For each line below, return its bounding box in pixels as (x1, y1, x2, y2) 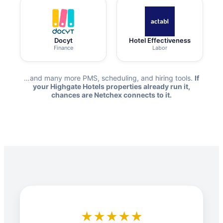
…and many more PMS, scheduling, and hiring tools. (24, 74, 195, 83)
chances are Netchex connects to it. (51, 91, 172, 100)
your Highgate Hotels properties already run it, (33, 82, 190, 91)
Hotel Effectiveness (129, 36, 191, 45)
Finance (53, 44, 73, 52)
